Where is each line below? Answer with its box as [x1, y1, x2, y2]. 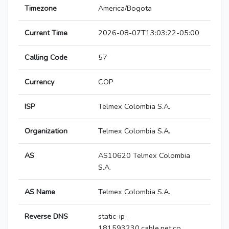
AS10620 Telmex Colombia [98, 150, 190, 161]
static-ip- [98, 211, 128, 222]
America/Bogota [98, 3, 152, 14]
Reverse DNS [25, 211, 68, 222]
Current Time [25, 28, 67, 38]
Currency [25, 77, 54, 87]
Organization [25, 126, 67, 136]
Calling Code [25, 52, 67, 63]
